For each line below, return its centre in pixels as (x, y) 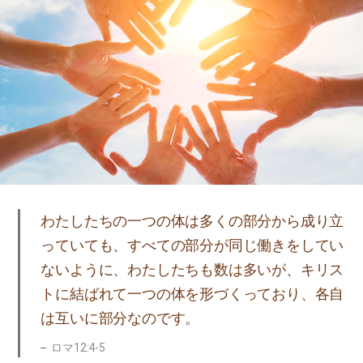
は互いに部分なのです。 (120, 318)
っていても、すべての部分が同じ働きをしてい (192, 245)
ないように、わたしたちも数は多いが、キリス (192, 269)
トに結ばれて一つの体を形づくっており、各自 (192, 293)
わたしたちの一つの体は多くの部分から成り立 (192, 220)
